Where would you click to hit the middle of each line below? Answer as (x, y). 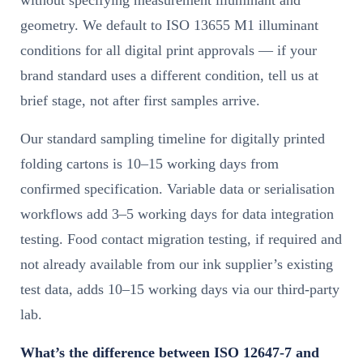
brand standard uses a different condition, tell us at (169, 75)
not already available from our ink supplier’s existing (177, 264)
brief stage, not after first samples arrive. (140, 100)
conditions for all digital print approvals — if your (169, 50)
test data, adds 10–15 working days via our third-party (180, 289)
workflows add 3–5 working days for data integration (177, 214)
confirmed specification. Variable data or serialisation (177, 188)
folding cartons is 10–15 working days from (149, 163)
